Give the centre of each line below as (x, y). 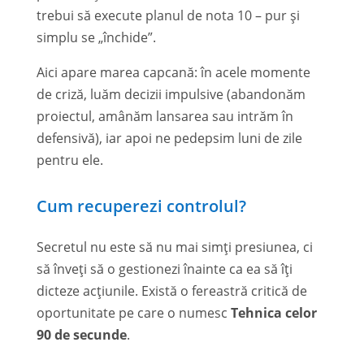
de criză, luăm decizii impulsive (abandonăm (171, 94)
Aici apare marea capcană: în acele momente (173, 72)
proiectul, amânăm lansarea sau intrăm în (165, 116)
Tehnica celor (273, 312)
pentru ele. (69, 160)
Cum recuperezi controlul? (141, 206)
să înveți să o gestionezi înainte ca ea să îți (164, 269)
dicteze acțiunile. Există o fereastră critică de (171, 290)
